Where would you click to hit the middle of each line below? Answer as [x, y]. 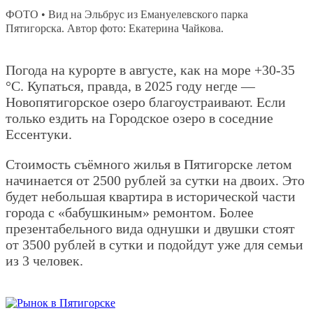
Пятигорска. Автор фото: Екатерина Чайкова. [115, 28]
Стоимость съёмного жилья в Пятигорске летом [149, 164]
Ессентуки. [39, 134]
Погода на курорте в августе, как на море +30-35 [150, 70]
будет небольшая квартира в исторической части [151, 196]
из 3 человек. [44, 260]
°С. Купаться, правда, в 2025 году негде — [130, 86]
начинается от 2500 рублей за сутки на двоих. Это [155, 180]
